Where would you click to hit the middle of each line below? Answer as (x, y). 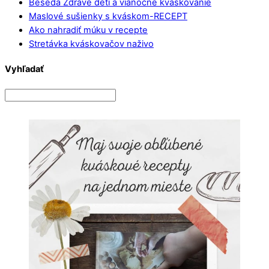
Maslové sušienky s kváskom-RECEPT (108, 17)
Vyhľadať (24, 69)
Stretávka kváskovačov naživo (91, 44)
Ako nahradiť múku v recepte (88, 30)
